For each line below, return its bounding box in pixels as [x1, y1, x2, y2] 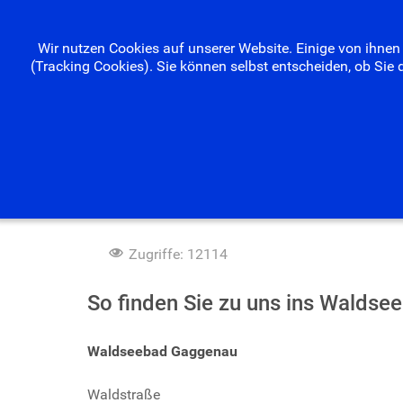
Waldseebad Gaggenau [87, 343, 237, 360]
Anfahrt [87, 186, 179, 218]
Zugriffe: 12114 [129, 246, 228, 263]
